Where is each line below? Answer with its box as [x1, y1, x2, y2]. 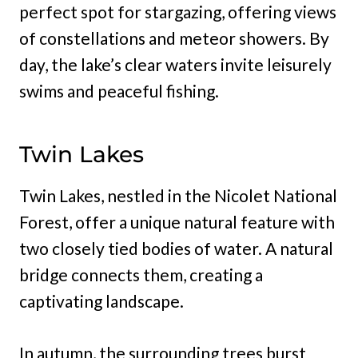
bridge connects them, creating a [19, 265, 263, 285]
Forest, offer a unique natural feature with [19, 212, 335, 233]
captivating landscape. [19, 291, 184, 312]
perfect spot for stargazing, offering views [19, 2, 336, 22]
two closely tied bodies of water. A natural [19, 238, 333, 259]
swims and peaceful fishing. [19, 81, 219, 101]
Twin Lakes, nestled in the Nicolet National [19, 185, 337, 206]
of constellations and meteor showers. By [19, 28, 329, 49]
